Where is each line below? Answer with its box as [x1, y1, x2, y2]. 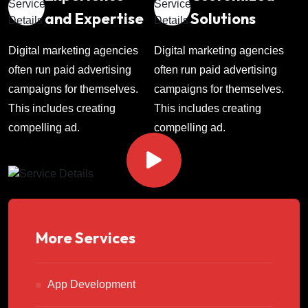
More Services [36, 228, 135, 248]
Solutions [190, 9, 256, 29]
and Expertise [45, 9, 144, 29]
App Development [47, 278, 135, 291]
